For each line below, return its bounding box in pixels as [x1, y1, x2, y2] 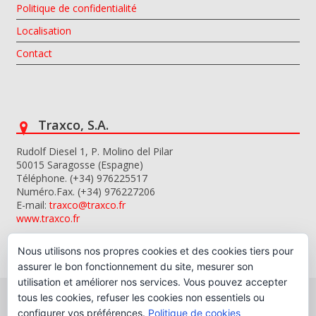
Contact [16, 47, 53, 60]
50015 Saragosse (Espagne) [16, 158, 144, 171]
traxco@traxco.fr [49, 198, 126, 212]
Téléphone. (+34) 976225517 [16, 171, 148, 185]
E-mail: [16, 198, 50, 212]
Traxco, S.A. [38, 116, 109, 133]
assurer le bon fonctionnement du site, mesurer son [18, 260, 253, 272]
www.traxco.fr [16, 212, 80, 225]
